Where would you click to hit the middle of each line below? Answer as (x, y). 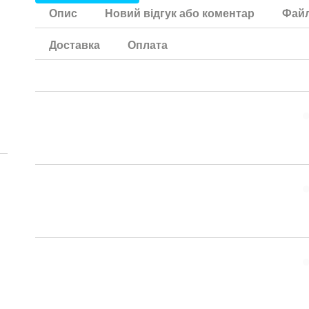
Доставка (75, 45)
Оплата (148, 45)
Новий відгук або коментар (180, 13)
